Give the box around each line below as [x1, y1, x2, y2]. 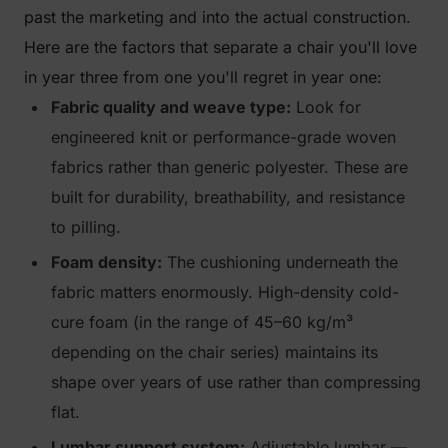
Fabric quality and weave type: [51, 97, 291, 117]
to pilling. [51, 217, 121, 237]
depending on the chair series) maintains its [51, 342, 378, 362]
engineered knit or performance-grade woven [51, 127, 396, 147]
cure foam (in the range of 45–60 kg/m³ [51, 312, 353, 332]
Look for [291, 97, 361, 117]
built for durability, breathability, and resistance [51, 187, 405, 207]
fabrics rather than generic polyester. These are [51, 157, 408, 177]
